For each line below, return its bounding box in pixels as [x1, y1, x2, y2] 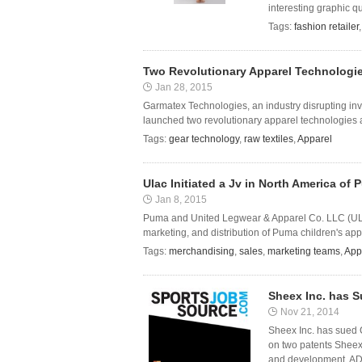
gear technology [169, 133, 239, 145]
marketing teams [267, 246, 340, 257]
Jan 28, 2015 [155, 82, 213, 93]
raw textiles [244, 133, 293, 145]
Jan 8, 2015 [155, 194, 207, 205]
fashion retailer [294, 21, 359, 32]
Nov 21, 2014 [280, 306, 339, 318]
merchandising [169, 246, 234, 257]
